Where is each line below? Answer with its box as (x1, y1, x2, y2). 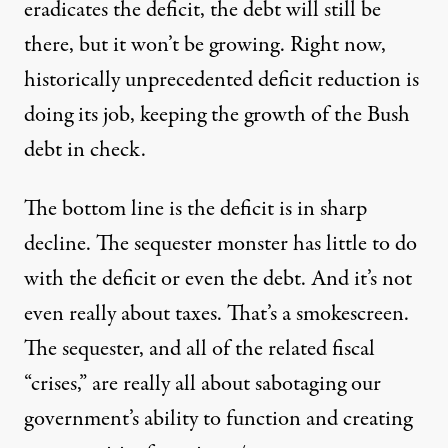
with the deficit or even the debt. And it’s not (24, 262, 412, 295)
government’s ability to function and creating (24, 402, 412, 435)
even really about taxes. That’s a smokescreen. (24, 297, 409, 330)
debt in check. (24, 133, 146, 166)
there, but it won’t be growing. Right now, (24, 28, 386, 61)
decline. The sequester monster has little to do (24, 227, 417, 260)
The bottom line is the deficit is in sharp (24, 192, 367, 225)
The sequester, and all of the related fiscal (24, 332, 375, 365)
